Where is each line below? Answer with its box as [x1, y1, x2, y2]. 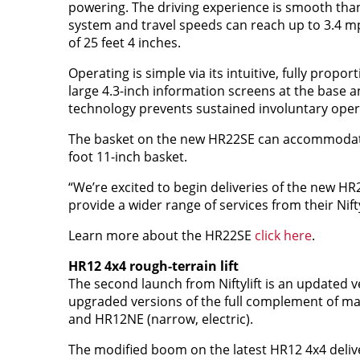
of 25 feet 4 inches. [67, 33, 181, 51]
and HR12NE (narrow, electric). [67, 309, 253, 328]
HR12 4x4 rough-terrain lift [67, 256, 239, 275]
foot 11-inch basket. [67, 147, 187, 166]
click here [254, 226, 312, 244]
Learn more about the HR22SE [67, 226, 255, 244]
